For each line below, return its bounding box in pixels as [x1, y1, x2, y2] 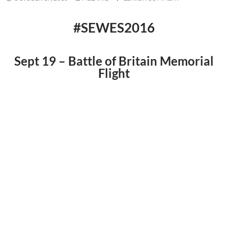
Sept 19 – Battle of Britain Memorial [14, 53, 214, 68]
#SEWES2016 [73, 19, 155, 36]
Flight [98, 65, 130, 80]
